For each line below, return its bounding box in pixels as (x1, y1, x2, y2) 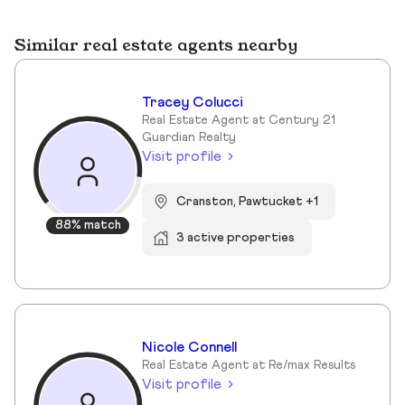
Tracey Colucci (142, 95, 243, 110)
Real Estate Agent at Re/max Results (142, 359, 355, 372)
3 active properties (176, 231, 296, 244)
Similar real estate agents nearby (14, 38, 297, 55)
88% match (54, 218, 121, 231)
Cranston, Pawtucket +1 (176, 194, 319, 208)
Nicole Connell (142, 340, 237, 355)
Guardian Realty (142, 131, 236, 145)
